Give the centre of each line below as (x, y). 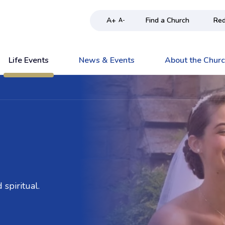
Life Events (29, 60)
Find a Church (167, 20)
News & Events (107, 60)
